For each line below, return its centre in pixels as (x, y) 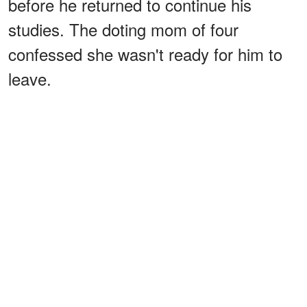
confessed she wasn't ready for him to (145, 53)
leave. (30, 78)
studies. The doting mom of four (123, 29)
